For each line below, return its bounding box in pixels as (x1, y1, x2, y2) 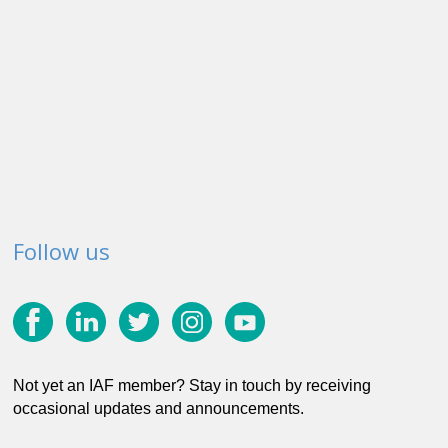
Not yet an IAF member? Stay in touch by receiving (13, 377, 371, 395)
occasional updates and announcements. (13, 400, 304, 418)
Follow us (13, 235, 110, 266)
